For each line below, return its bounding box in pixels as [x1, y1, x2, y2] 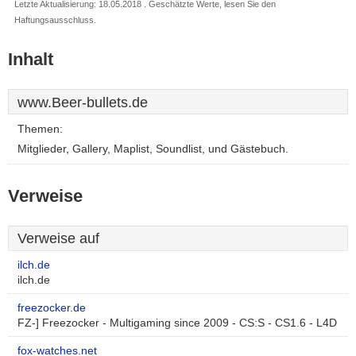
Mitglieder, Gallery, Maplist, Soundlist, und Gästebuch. [17, 143, 288, 155]
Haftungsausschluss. [14, 15, 96, 25]
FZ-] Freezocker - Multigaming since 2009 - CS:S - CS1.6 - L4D [17, 317, 337, 329]
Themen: [17, 123, 63, 135]
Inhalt [8, 49, 53, 69]
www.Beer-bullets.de [17, 95, 148, 110]
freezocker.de [17, 302, 86, 314]
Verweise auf [17, 230, 99, 246]
